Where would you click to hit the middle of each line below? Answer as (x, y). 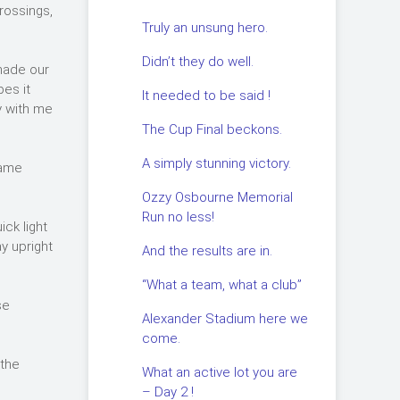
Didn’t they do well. (197, 62)
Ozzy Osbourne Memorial (217, 197)
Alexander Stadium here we (225, 319)
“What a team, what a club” (221, 285)
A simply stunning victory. (216, 163)
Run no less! (178, 217)
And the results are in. (207, 251)
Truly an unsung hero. (204, 28)
